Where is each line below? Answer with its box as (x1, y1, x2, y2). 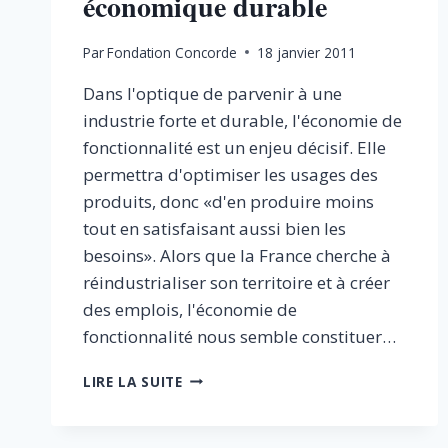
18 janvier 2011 (257, 42, 357, 62)
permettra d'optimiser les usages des (83, 162, 378, 186)
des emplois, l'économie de (83, 297, 297, 321)
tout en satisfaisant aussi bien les (83, 216, 346, 240)
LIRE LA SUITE (83, 371, 183, 391)
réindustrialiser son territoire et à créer (83, 270, 390, 294)
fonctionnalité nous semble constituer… (83, 324, 396, 348)
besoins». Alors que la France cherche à (83, 243, 391, 267)
